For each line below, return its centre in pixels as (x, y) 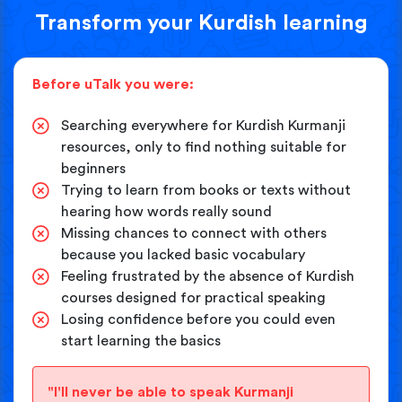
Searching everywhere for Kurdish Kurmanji (203, 125)
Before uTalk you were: (113, 84)
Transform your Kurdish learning (201, 23)
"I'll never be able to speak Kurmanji (170, 392)
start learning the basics (141, 341)
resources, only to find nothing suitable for (204, 147)
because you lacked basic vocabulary (183, 254)
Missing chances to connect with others (194, 233)
